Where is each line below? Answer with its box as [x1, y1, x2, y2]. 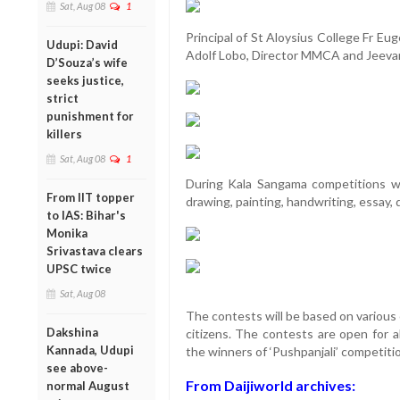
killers [46, 126, 82, 141]
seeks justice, [46, 72, 124, 87]
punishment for [46, 108, 134, 123]
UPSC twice [46, 261, 112, 276]
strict [46, 90, 79, 105]
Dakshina [46, 324, 98, 339]
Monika [46, 225, 87, 240]
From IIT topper [46, 189, 135, 204]
